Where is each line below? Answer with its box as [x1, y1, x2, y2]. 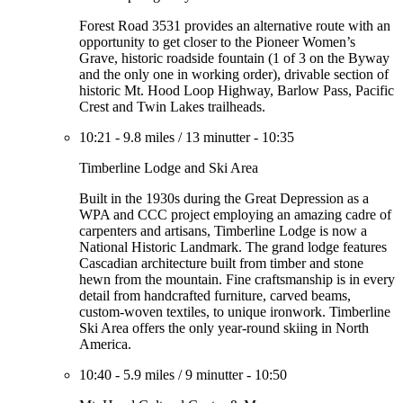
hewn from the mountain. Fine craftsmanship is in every [79, 272, 395, 287]
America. [79, 336, 131, 352]
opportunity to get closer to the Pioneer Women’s [79, 34, 355, 49]
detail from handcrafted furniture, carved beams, [79, 288, 351, 303]
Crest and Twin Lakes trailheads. [79, 99, 265, 114]
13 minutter [185, 130, 250, 145]
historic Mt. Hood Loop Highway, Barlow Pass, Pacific [79, 83, 394, 98]
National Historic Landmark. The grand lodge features [79, 239, 387, 255]
